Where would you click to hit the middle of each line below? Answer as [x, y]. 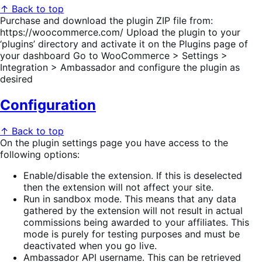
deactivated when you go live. [90, 246]
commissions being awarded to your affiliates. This [136, 223]
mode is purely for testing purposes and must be [132, 234]
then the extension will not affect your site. [118, 187]
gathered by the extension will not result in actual [133, 211]
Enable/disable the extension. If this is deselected [133, 176]
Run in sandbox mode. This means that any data [130, 199]
